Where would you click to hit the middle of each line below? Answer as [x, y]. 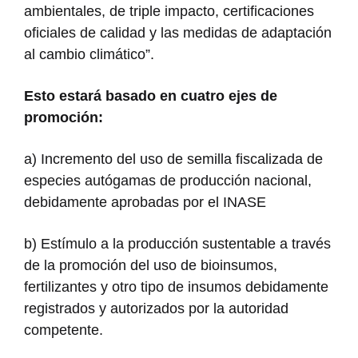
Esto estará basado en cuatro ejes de [151, 95]
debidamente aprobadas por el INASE [145, 202]
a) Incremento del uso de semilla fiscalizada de [173, 159]
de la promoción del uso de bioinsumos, [151, 265]
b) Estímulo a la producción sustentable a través [177, 243]
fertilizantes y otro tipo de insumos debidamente [176, 286]
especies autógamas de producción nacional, [168, 180]
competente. [64, 330]
